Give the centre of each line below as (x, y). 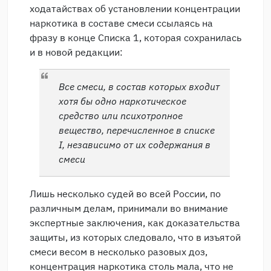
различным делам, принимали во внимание (129, 208)
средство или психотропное (121, 116)
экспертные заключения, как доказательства (135, 223)
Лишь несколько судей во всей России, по (125, 194)
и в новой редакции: (76, 52)
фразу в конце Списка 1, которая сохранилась (135, 38)
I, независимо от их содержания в (135, 145)
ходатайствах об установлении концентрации (135, 9)
